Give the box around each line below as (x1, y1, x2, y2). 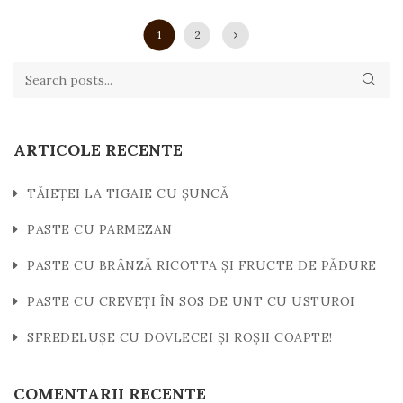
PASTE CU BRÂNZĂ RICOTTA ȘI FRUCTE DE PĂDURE (27, 256, 377, 273)
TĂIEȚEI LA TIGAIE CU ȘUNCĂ (27, 184, 228, 201)
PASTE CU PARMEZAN (27, 220, 173, 237)
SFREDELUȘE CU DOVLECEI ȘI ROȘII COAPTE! (27, 328, 333, 345)
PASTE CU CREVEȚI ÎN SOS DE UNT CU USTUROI (27, 292, 355, 309)
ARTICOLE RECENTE (13, 139, 183, 160)
